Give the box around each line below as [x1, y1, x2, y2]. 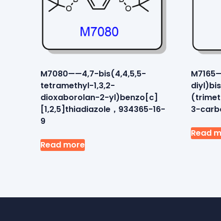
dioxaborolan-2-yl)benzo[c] [40, 91, 158, 103]
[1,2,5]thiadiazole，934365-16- [40, 103, 165, 115]
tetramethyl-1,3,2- [40, 79, 115, 91]
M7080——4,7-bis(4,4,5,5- [40, 68, 146, 79]
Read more [40, 139, 85, 150]
